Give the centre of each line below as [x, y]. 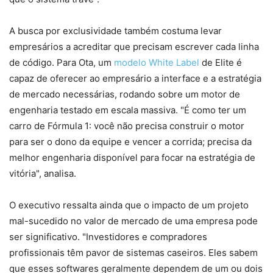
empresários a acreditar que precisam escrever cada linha [134, 46]
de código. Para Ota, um [62, 62]
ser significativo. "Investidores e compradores [108, 236]
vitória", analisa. [43, 173]
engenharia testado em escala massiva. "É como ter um [128, 110]
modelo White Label [157, 62]
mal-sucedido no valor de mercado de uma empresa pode [133, 221]
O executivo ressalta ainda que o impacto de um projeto [129, 205]
